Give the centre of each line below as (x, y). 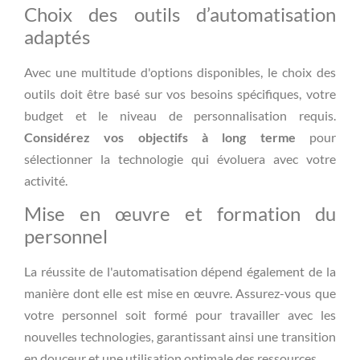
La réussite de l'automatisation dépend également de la (180, 272)
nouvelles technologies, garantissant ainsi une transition (180, 337)
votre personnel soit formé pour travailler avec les (180, 315)
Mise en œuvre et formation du (180, 214)
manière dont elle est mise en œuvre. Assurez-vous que (180, 293)
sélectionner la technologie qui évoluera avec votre (180, 159)
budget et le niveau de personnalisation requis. (180, 115)
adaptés (57, 37)
